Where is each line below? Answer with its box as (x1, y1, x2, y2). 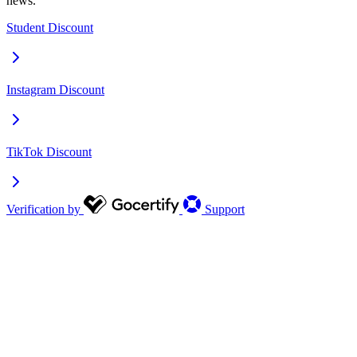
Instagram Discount (6, 82, 104, 96)
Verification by (6, 202, 80, 216)
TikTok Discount (6, 144, 92, 159)
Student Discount (6, 20, 93, 34)
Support (205, 202, 245, 216)
